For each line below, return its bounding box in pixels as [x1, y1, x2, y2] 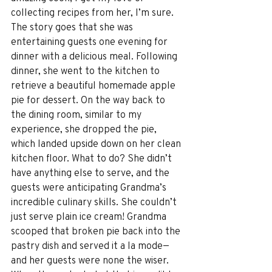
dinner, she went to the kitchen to [11, 64, 162, 77]
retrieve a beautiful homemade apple [11, 78, 178, 92]
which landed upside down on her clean [11, 137, 183, 150]
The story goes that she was [11, 20, 135, 33]
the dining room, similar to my [11, 107, 144, 121]
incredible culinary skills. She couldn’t [11, 195, 179, 208]
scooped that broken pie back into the [11, 224, 183, 237]
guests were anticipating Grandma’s [11, 180, 169, 194]
